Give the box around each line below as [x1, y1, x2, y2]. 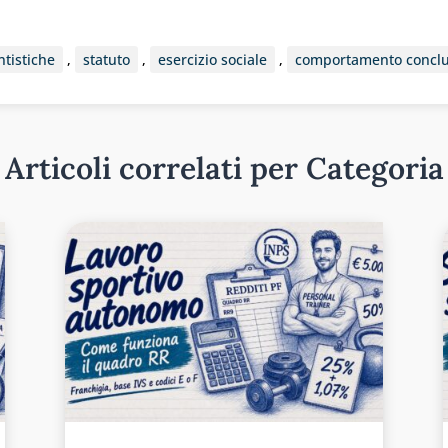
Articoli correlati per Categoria [4, 148, 444, 187]
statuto [82, 50, 130, 70]
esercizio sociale [157, 50, 267, 70]
